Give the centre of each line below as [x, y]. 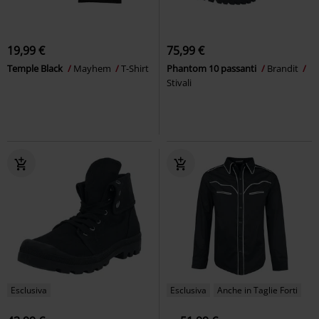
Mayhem [93, 68]
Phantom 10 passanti [213, 68]
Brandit [284, 68]
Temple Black [36, 68]
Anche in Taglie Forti [257, 290]
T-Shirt [135, 68]
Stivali [179, 82]
